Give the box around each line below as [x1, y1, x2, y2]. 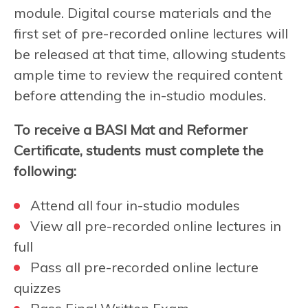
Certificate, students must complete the [14, 141, 263, 159]
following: [14, 162, 76, 179]
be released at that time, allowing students [14, 45, 286, 63]
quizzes [14, 278, 61, 296]
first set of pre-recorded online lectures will [14, 24, 288, 42]
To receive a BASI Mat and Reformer [14, 120, 247, 138]
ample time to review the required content [14, 65, 283, 83]
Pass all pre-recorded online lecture [30, 258, 258, 276]
